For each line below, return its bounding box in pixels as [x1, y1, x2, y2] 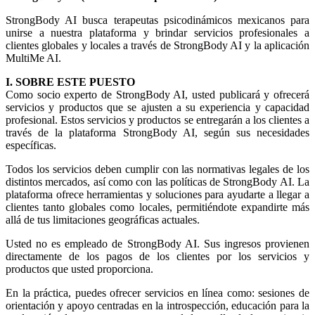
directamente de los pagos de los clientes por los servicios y [6, 250, 309, 263]
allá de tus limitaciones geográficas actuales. [6, 214, 200, 226]
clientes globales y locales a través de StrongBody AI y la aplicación [6, 39, 309, 52]
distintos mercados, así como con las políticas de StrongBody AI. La [6, 176, 309, 188]
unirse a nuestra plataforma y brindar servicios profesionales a [6, 27, 309, 39]
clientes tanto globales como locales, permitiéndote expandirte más [6, 201, 309, 214]
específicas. [6, 139, 56, 152]
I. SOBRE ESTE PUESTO [6, 76, 135, 89]
